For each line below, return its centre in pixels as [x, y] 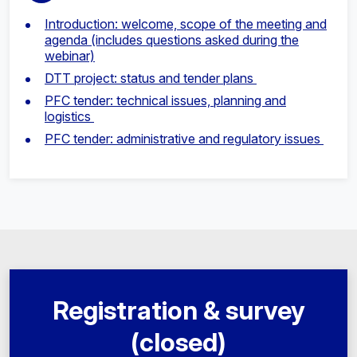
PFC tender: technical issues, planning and [165, 100]
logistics [69, 116]
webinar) [70, 55]
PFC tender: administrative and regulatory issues [184, 138]
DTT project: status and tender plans [151, 78]
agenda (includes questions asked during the [172, 39]
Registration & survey [178, 310]
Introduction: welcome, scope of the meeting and [186, 24]
